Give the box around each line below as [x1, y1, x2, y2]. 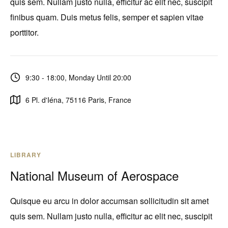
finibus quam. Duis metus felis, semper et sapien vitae [10, 11, 204, 23]
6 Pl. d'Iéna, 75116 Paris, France [25, 94, 131, 105]
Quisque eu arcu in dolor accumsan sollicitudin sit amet [10, 195, 209, 207]
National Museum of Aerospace [10, 166, 179, 184]
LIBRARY [10, 150, 41, 159]
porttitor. [10, 26, 39, 38]
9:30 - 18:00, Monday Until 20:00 [25, 72, 131, 82]
